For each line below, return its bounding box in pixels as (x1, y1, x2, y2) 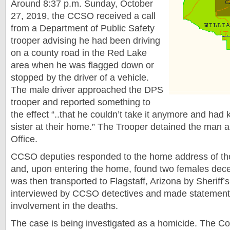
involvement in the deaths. (11, 201, 118, 211)
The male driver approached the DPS (11, 85, 163, 95)
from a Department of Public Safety (11, 23, 155, 33)
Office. (11, 134, 37, 144)
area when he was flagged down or (11, 60, 154, 70)
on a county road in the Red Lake (11, 48, 147, 58)
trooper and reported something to (11, 97, 150, 107)
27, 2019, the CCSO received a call (11, 11, 156, 21)
